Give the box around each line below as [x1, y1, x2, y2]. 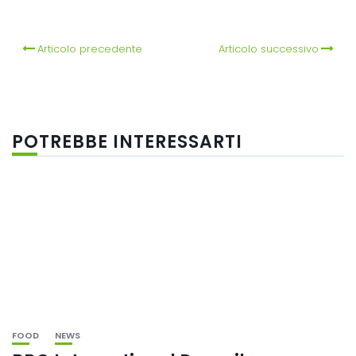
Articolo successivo [218, 41, 319, 56]
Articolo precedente [37, 41, 143, 56]
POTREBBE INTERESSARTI [12, 129, 242, 154]
